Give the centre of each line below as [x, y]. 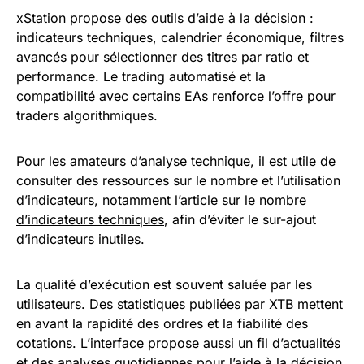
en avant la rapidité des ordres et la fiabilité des [162, 323]
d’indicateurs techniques [90, 219]
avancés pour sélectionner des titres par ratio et [162, 57]
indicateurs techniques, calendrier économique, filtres [180, 37]
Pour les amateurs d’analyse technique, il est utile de [176, 161]
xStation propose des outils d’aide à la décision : [165, 18]
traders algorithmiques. [87, 115]
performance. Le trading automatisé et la [141, 76]
